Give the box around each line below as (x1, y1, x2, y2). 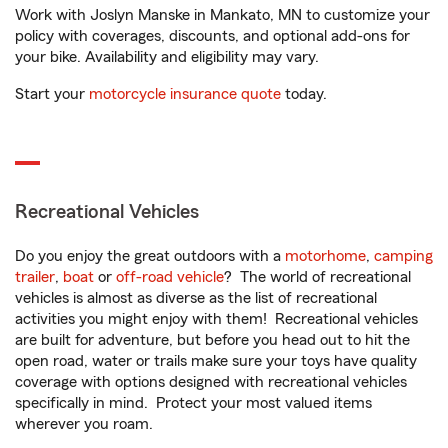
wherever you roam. (15, 416, 153, 432)
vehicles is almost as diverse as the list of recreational (15, 290, 377, 306)
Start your (15, 86, 89, 102)
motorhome (285, 248, 366, 264)
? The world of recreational (224, 269, 411, 285)
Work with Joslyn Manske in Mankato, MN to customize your (15, 7, 430, 23)
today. (281, 86, 327, 102)
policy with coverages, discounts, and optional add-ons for (15, 28, 410, 44)
